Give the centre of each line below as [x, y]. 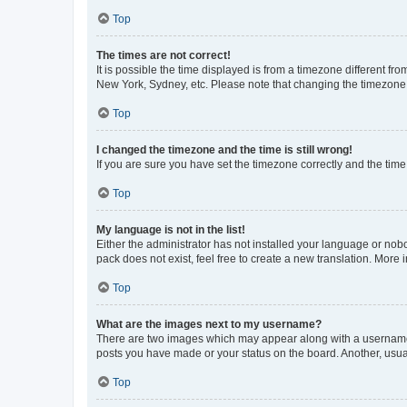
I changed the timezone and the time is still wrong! [224, 150]
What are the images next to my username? [209, 324]
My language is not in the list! [171, 230]
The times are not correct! [164, 55]
